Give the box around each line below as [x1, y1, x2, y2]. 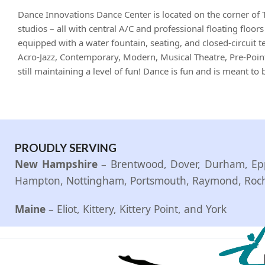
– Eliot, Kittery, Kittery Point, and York [46, 202, 230, 216]
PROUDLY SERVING [15, 141, 117, 155]
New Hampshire [15, 157, 98, 172]
